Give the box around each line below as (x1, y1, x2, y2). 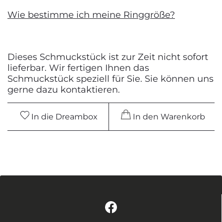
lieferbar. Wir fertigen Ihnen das (7, 62, 149, 73)
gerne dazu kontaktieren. (7, 84, 120, 95)
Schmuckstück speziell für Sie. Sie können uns (7, 73, 214, 84)
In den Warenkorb (130, 111, 205, 121)
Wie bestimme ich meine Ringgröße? (7, 9, 175, 20)
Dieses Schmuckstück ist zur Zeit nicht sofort (7, 51, 208, 62)
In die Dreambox (29, 111, 98, 121)
